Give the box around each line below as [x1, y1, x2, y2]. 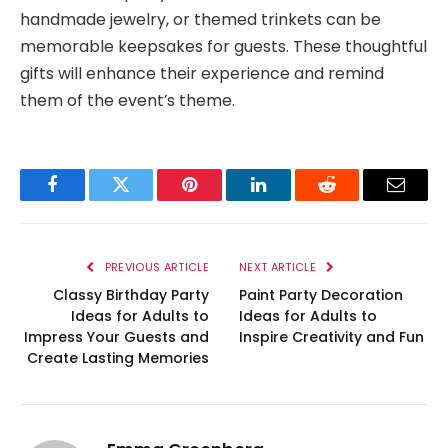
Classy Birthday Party [53, 284, 209, 305]
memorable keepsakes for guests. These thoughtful [20, 34, 427, 58]
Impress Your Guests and [24, 326, 209, 347]
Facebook [50, 190, 121, 209]
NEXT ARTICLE [239, 258, 320, 275]
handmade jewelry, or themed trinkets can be [20, 7, 381, 31]
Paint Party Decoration [239, 284, 403, 305]
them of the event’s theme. [20, 88, 235, 112]
